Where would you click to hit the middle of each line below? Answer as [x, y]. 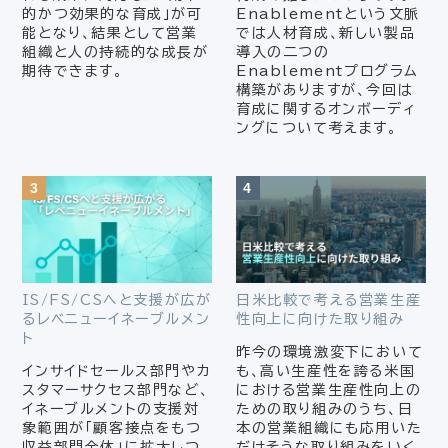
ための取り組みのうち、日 [325, 408]
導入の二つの [283, 51]
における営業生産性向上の [329, 389]
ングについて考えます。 [317, 127]
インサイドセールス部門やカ [117, 370]
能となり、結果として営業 [110, 32]
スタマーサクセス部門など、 [116, 389]
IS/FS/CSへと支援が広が [117, 299]
